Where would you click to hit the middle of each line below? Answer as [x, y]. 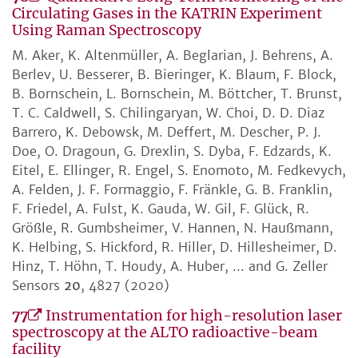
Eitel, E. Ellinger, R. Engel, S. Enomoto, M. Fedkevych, [179, 171]
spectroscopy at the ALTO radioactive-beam [165, 333]
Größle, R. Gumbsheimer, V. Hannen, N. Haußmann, [173, 228]
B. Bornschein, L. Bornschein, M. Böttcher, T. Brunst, [177, 94]
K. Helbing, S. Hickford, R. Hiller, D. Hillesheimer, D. [175, 247]
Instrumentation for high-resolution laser [194, 316]
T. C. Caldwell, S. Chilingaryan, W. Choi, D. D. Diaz [168, 113]
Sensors [38, 286]
